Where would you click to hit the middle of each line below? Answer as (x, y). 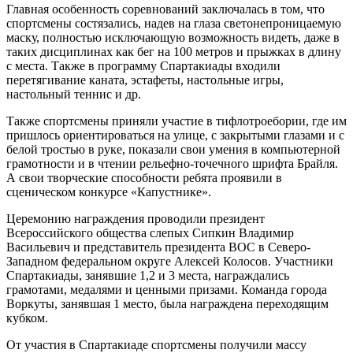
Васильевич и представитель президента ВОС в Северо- (158, 247)
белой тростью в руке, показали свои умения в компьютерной (173, 149)
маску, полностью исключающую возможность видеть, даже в (173, 37)
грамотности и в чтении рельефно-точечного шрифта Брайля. (172, 163)
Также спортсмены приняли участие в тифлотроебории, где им (176, 121)
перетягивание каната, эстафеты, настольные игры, (145, 80)
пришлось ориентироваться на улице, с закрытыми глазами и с (175, 135)
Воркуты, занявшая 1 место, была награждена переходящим (167, 303)
